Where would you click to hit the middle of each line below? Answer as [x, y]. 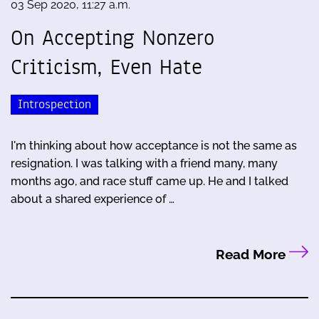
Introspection [54, 104]
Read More [252, 254]
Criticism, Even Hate [106, 67]
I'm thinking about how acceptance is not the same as [154, 145]
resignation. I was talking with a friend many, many [144, 163]
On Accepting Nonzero [113, 37]
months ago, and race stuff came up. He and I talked [150, 181]
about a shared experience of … [93, 199]
